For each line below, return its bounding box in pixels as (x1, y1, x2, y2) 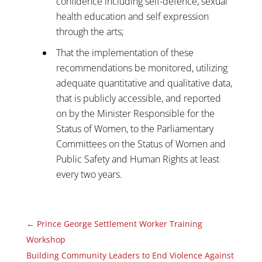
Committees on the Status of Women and (56, 137, 226, 150)
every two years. (56, 167, 122, 181)
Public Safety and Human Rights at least (56, 152, 219, 166)
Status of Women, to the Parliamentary (56, 122, 213, 135)
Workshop (26, 233, 65, 245)
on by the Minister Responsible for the (56, 106, 215, 120)
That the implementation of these (56, 46, 194, 59)
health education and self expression (56, 9, 209, 23)
